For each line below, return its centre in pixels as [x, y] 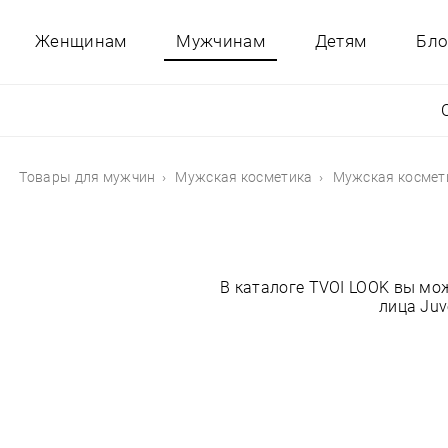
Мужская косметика [244, 177]
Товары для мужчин [87, 177]
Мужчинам [220, 41]
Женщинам [81, 41]
